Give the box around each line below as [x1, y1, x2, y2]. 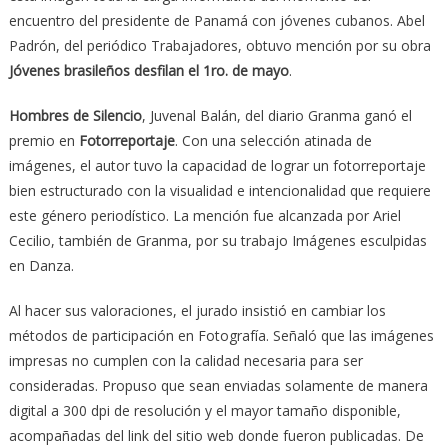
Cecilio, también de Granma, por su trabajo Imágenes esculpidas [8, 230, 427, 250]
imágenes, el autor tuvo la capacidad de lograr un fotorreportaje [8, 155, 426, 175]
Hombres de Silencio [8, 105, 142, 125]
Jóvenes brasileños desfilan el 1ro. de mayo [8, 60, 289, 80]
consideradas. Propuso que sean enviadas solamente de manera [8, 375, 428, 395]
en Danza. [8, 255, 74, 275]
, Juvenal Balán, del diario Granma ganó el [141, 105, 412, 125]
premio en [8, 130, 79, 150]
